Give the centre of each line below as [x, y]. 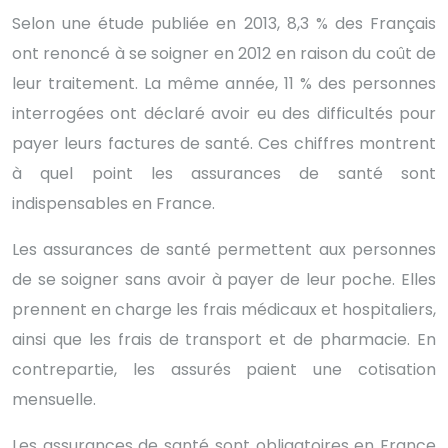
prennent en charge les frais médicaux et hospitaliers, [224, 309]
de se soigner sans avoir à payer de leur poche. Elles [224, 279]
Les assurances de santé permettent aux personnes [224, 249]
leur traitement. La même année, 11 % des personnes [224, 83]
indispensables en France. [113, 203]
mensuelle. [54, 399]
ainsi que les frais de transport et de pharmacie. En [224, 339]
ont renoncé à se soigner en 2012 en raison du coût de [224, 53]
